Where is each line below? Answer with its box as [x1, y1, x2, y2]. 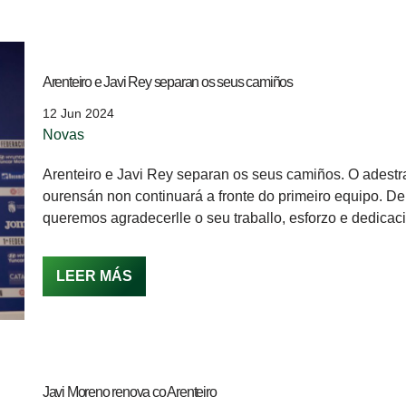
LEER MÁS [55, 268, 132, 285]
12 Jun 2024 [42, 106, 114, 121]
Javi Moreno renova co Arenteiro [42, 383, 217, 400]
